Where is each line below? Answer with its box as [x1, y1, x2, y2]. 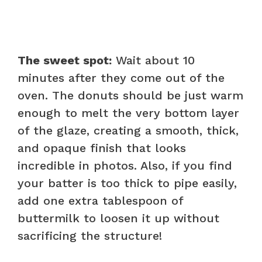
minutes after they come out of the [18, 70, 225, 85]
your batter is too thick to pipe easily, [18, 175, 237, 190]
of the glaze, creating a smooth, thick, [18, 123, 239, 137]
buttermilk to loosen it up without [18, 211, 219, 225]
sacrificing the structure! [18, 228, 162, 243]
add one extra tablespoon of [18, 193, 183, 208]
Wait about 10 [112, 53, 195, 67]
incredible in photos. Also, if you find [18, 158, 232, 173]
